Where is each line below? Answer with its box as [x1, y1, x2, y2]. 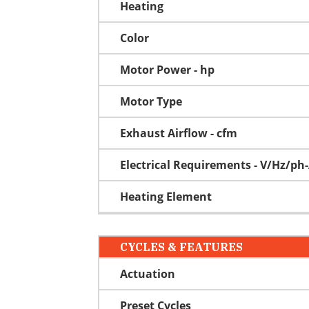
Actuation [120, 266, 175, 281]
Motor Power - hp [120, 61, 215, 77]
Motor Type [120, 93, 182, 109]
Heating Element [120, 188, 212, 204]
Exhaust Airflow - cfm [120, 125, 237, 141]
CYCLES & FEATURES [120, 239, 243, 254]
